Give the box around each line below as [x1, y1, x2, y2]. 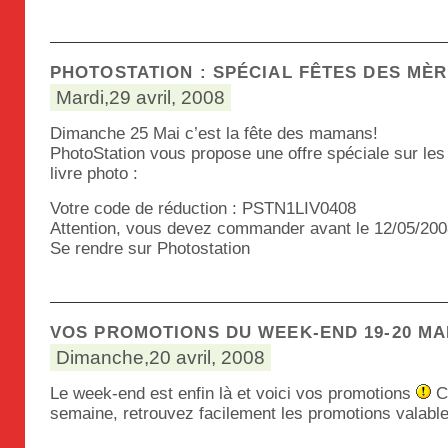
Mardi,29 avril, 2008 [56, 87, 225, 108]
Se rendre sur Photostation [50, 239, 250, 258]
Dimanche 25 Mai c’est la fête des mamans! [50, 124, 378, 143]
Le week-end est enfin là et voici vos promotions [50, 384, 416, 403]
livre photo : [50, 164, 138, 183]
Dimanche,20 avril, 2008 [56, 347, 265, 368]
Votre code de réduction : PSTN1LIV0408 [50, 199, 356, 218]
